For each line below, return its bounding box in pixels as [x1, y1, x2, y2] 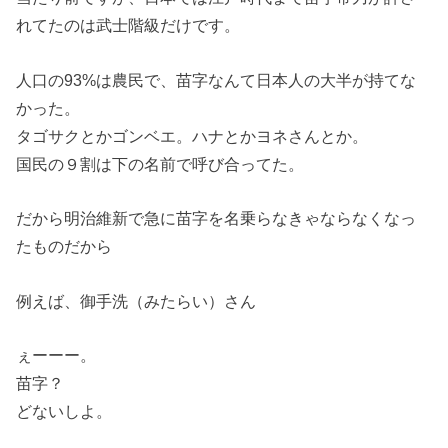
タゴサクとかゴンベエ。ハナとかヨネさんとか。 [16, 126, 369, 145]
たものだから [16, 237, 113, 256]
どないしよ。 [16, 401, 113, 420]
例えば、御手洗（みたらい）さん [16, 291, 257, 310]
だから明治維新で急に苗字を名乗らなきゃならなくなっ [16, 209, 417, 228]
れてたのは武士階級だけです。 [16, 16, 241, 35]
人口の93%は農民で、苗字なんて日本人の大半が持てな [16, 70, 417, 89]
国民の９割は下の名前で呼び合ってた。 [16, 154, 305, 173]
